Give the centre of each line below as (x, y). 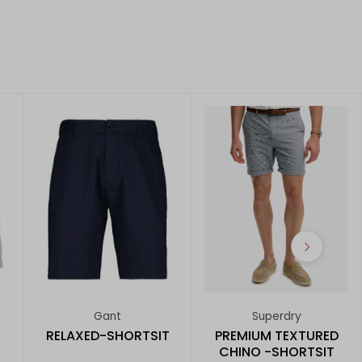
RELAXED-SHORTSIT (107, 335)
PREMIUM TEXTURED (276, 335)
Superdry (276, 317)
